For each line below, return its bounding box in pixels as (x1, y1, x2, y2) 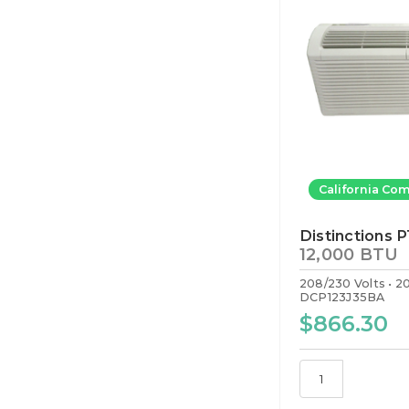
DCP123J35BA (299, 290, 385, 305)
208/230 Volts (299, 277, 386, 291)
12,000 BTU (299, 245, 399, 266)
